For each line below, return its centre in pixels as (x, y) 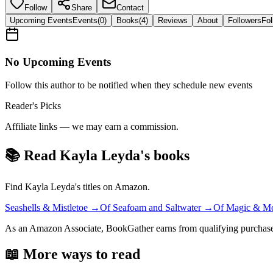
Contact (130, 7)
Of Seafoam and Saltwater (151, 208)
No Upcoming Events (58, 62)
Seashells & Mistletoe (46, 208)
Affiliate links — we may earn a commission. (92, 127)
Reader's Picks (33, 106)
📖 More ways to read (73, 254)
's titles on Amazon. (112, 187)
